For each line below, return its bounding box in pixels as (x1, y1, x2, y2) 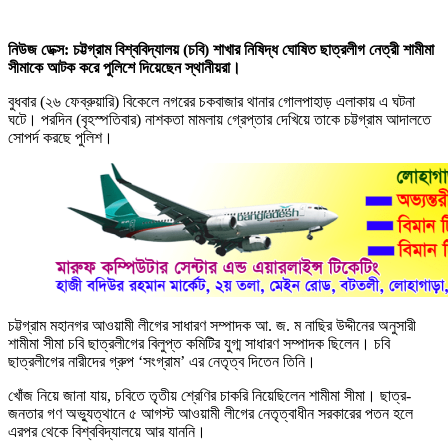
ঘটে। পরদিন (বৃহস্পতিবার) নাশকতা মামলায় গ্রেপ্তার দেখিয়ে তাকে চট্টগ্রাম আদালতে (8, 110, 431, 128)
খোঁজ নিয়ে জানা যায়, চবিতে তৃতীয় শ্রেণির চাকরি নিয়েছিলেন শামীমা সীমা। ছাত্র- (8, 386, 411, 404)
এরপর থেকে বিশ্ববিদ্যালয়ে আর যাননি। (8, 422, 206, 440)
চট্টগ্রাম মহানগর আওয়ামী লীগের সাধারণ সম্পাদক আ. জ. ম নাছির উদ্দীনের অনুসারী (8, 316, 416, 334)
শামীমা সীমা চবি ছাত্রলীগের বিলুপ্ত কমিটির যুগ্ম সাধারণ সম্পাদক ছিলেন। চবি (8, 334, 390, 352)
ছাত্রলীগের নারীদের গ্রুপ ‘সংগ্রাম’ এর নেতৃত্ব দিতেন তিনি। (8, 352, 316, 370)
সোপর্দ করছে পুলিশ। (8, 128, 113, 146)
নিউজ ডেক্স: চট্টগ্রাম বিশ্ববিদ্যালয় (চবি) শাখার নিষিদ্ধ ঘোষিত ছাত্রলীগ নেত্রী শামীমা (8, 40, 434, 58)
